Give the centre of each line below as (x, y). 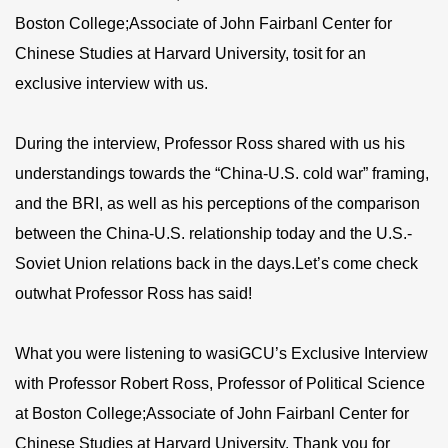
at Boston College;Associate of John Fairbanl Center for (212, 414)
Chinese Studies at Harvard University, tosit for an (190, 54)
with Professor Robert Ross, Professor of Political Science (220, 384)
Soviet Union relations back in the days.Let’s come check (216, 264)
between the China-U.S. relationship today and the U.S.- (213, 234)
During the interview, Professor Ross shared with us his (210, 144)
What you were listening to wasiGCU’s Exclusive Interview (221, 354)
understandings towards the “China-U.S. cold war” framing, (222, 174)
